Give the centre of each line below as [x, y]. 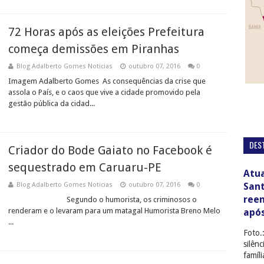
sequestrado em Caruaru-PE [85, 167]
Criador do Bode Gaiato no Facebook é [110, 150]
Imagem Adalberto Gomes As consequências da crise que [107, 81]
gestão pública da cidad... [52, 103]
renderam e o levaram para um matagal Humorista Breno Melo [114, 211]
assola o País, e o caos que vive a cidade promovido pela [104, 92]
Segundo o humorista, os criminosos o [103, 199]
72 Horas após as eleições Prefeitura [106, 32]
